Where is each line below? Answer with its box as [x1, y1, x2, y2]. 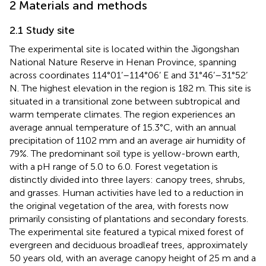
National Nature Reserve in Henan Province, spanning [9, 56, 236, 68]
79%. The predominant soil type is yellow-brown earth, [9, 147, 240, 159]
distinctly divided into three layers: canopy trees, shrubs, [9, 173, 245, 185]
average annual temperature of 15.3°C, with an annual [9, 121, 236, 133]
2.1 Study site [9, 23, 75, 37]
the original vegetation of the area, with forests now [9, 199, 229, 211]
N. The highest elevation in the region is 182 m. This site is [9, 82, 251, 94]
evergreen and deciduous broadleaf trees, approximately [9, 239, 248, 251]
